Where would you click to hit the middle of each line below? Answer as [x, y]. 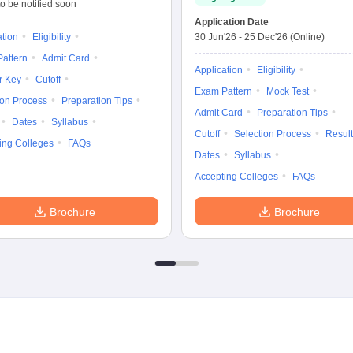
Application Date [232, 22]
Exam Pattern [223, 91]
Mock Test [288, 91]
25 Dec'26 [266, 37]
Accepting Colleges [236, 176]
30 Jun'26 [216, 37]
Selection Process [273, 134]
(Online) [307, 37]
